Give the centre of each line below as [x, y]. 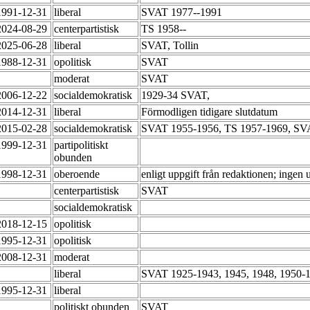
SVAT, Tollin [171, 46]
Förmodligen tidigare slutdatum [211, 112]
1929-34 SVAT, [177, 95]
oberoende [78, 174]
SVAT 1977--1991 [183, 12]
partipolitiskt [81, 145]
